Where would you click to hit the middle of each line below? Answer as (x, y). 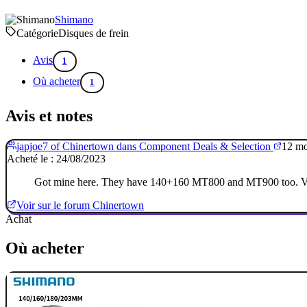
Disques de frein (94, 34)
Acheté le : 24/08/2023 (56, 159)
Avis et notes (49, 116)
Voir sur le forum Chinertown (80, 206)
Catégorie (37, 34)
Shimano (74, 20)
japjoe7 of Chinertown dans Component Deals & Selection (145, 147)
